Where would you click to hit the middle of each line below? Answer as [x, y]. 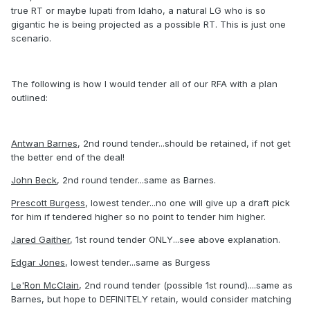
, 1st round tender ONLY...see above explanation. [175, 240]
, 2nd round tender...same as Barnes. [136, 180]
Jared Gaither [40, 240]
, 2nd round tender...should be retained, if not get [184, 144]
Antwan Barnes [44, 144]
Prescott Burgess [48, 203]
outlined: [29, 98]
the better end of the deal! [68, 157]
